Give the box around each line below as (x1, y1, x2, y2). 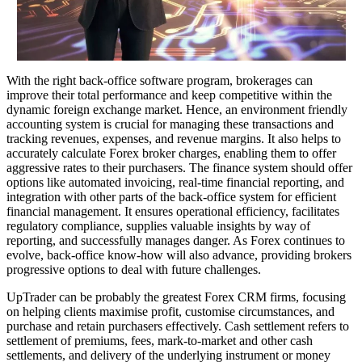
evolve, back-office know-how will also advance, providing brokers (6, 247, 351, 262)
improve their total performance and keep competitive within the (6, 87, 332, 102)
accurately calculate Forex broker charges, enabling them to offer (6, 145, 336, 160)
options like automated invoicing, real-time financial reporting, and (6, 175, 344, 189)
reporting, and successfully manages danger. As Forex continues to (6, 233, 345, 247)
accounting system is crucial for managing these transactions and (6, 116, 334, 131)
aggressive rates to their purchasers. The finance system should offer (6, 160, 352, 175)
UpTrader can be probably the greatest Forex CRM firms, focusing (6, 289, 346, 304)
